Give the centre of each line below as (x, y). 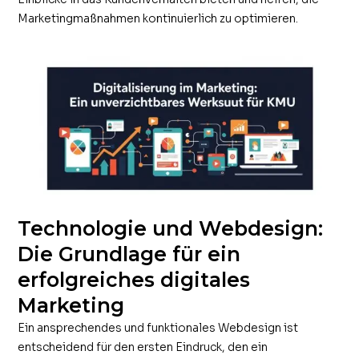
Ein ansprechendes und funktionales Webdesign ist (158, 327)
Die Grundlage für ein (129, 254)
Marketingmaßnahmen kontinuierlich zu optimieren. (158, 18)
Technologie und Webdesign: (171, 228)
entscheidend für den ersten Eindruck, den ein (143, 347)
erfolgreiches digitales (134, 279)
